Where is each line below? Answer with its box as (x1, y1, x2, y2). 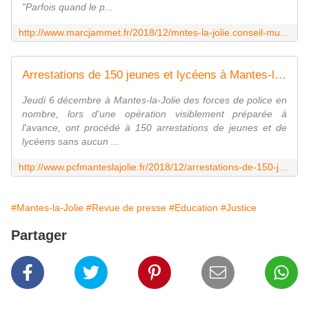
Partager (11, 228, 67, 243)
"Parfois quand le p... (22, 1, 113, 13)
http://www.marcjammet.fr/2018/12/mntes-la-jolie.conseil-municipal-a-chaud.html (280, 27, 290, 39)
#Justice (221, 202, 257, 214)
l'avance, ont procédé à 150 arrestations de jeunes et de (22, 122, 287, 134)
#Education (169, 202, 218, 214)
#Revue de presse (86, 202, 166, 214)
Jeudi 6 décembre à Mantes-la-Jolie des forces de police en (22, 94, 287, 106)
